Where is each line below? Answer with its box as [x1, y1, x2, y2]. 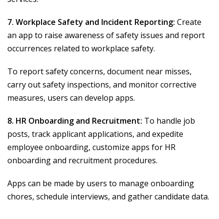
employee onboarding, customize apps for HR [7, 142, 175, 153]
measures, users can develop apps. [7, 92, 135, 104]
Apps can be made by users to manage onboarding [7, 178, 194, 189]
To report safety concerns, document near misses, [7, 66, 192, 77]
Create [175, 17, 201, 28]
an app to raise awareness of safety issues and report [7, 30, 205, 41]
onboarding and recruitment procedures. [7, 155, 157, 166]
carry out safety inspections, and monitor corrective [7, 79, 197, 90]
